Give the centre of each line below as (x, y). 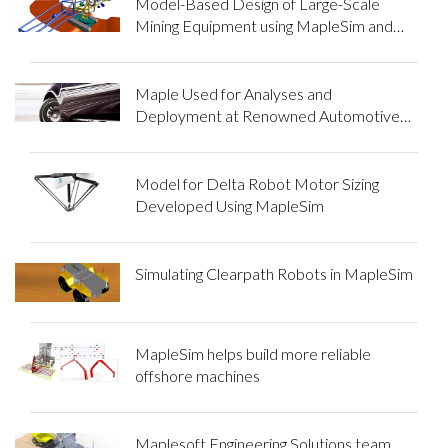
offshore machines (197, 376)
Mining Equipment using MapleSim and (263, 25)
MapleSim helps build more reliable (252, 354)
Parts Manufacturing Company (238, 137)
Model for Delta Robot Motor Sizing (256, 183)
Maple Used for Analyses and (233, 93)
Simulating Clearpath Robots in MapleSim (273, 273)
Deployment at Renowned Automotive (267, 115)
